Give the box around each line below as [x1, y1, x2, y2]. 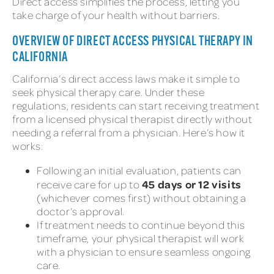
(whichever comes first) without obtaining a [37, 191, 246, 204]
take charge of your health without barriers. [12, 8, 220, 21]
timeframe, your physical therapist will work [37, 231, 245, 245]
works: [12, 139, 44, 152]
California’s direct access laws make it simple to [12, 72, 240, 85]
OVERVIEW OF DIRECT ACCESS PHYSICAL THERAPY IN [12, 34, 254, 49]
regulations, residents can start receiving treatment [12, 98, 260, 112]
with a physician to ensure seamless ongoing [37, 245, 251, 258]
